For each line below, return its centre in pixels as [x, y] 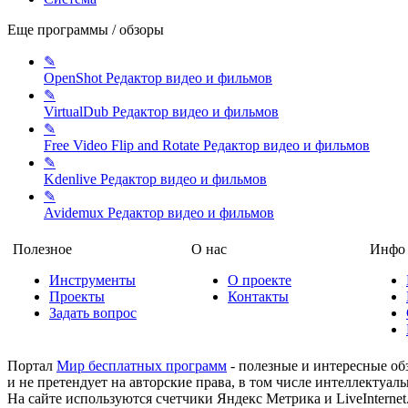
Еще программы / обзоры [86, 29]
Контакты [258, 296]
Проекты [77, 296]
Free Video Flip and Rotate [123, 145]
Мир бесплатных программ [142, 365]
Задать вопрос [93, 312]
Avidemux [76, 212]
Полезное [42, 249]
